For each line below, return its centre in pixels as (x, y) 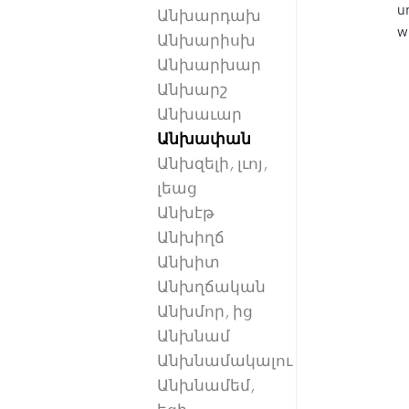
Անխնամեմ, (206, 386)
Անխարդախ (209, 16)
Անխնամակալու (225, 361)
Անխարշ (192, 90)
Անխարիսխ (206, 41)
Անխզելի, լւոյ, (212, 164)
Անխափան (204, 139)
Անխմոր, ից (205, 312)
